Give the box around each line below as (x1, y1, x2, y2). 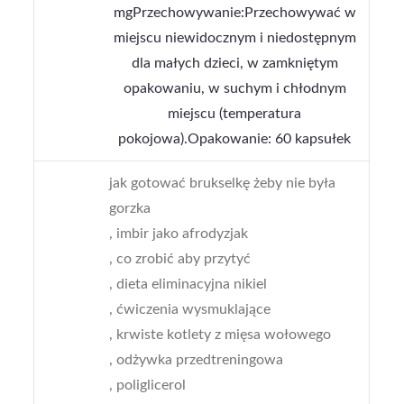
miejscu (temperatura (168, 106, 302, 122)
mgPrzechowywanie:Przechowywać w (113, 5, 356, 21)
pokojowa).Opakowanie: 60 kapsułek (118, 132, 352, 147)
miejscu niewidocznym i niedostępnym (113, 31, 356, 46)
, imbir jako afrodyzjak (109, 226, 249, 242)
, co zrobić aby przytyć (109, 252, 252, 267)
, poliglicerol (109, 378, 187, 393)
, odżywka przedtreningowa (109, 353, 284, 368)
